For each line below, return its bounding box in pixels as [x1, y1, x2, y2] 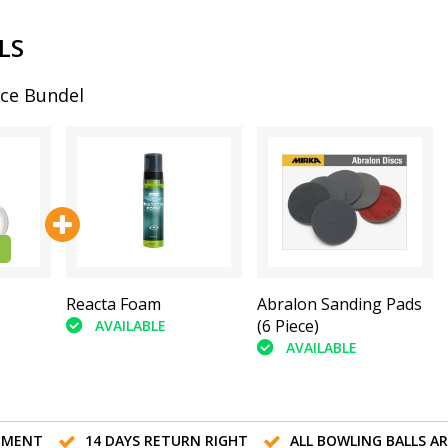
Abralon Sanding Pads [256, 292, 422, 315]
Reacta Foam [65, 292, 161, 315]
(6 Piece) [256, 314, 319, 337]
